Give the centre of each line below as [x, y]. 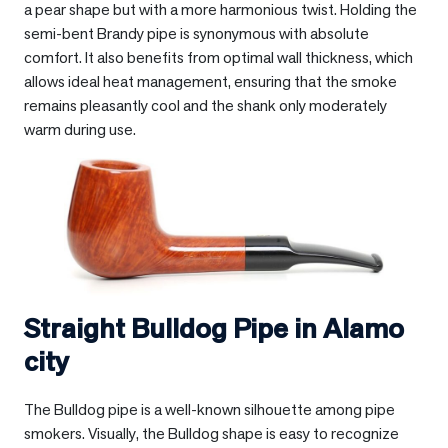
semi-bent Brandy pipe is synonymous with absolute [196, 34]
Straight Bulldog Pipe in [173, 328]
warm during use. [80, 130]
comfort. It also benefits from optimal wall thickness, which [218, 58]
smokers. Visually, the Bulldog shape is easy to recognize [211, 434]
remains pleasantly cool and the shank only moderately [205, 106]
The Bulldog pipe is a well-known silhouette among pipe [209, 410]
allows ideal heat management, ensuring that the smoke [210, 82]
